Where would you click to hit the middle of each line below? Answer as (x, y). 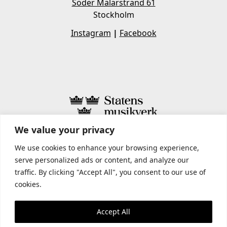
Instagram (91, 33)
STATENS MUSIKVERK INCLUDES (113, 138)
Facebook (138, 33)
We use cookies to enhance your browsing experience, (107, 147)
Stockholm (113, 15)
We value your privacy (65, 129)
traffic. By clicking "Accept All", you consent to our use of (110, 172)
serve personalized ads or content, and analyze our (102, 160)
